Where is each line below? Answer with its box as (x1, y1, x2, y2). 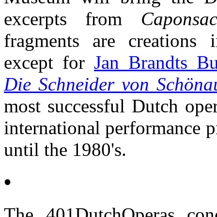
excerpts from (4, 8, 123, 30)
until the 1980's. (4, 139, 126, 160)
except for (4, 52, 94, 73)
